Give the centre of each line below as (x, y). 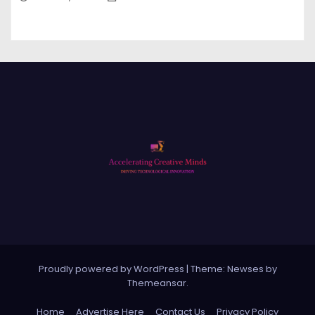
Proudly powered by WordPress (112, 269)
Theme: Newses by (233, 269)
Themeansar (156, 283)
